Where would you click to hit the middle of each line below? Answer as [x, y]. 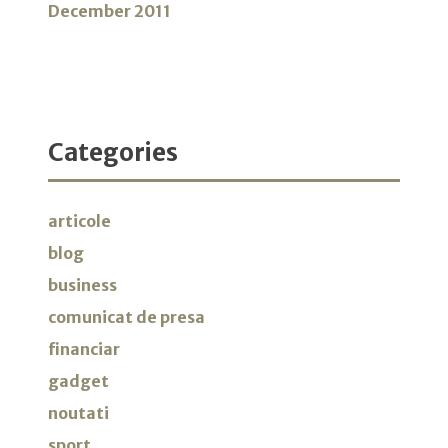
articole [79, 221]
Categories [113, 153]
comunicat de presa [126, 317]
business [82, 285]
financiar [84, 349]
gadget [78, 381]
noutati [78, 413]
